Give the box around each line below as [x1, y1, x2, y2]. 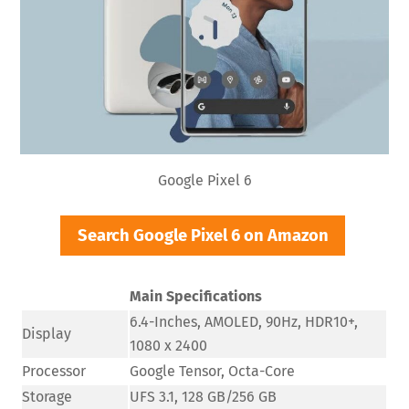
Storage [22, 387, 73, 405]
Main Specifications [130, 287, 263, 305]
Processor [22, 362, 87, 380]
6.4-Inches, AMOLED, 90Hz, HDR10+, [130, 312, 359, 330]
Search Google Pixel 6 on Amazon [77, 225, 329, 246]
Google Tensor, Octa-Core [130, 362, 296, 380]
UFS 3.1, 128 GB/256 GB [130, 387, 278, 405]
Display [22, 324, 72, 342]
